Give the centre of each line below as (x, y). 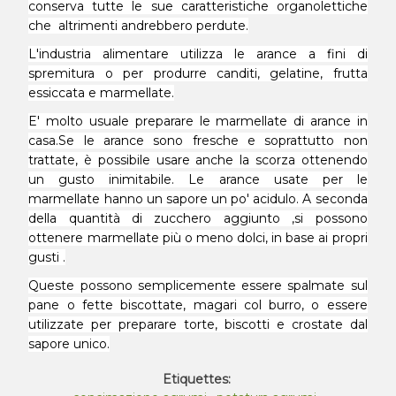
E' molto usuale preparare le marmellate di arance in (198, 121)
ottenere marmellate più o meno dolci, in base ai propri (198, 238)
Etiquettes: (197, 379)
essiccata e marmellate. (102, 93)
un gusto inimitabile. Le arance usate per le (198, 179)
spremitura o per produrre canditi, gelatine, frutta (198, 73)
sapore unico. (69, 344)
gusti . (47, 257)
